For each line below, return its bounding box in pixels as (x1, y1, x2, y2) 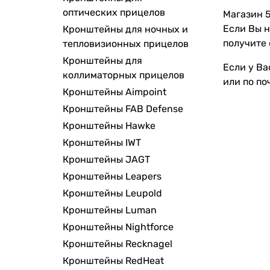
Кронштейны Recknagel (63, 238, 172, 250)
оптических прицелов (63, 7, 165, 19)
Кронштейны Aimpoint (63, 86, 166, 98)
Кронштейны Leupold (63, 187, 162, 199)
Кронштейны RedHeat (63, 255, 164, 267)
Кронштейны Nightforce (63, 221, 174, 233)
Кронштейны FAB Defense (63, 103, 183, 115)
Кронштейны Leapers (63, 171, 162, 183)
